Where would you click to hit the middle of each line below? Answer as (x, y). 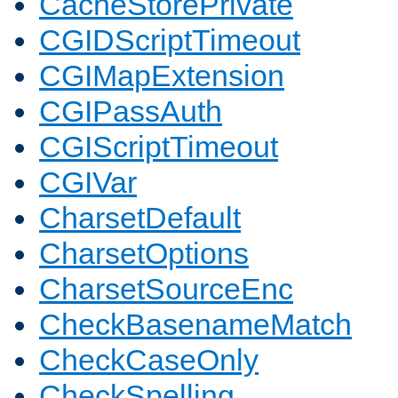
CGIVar (88, 183)
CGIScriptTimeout (159, 147)
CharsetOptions (144, 254)
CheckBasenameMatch (195, 325)
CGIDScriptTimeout (170, 40)
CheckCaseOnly (149, 360)
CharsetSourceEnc (166, 289)
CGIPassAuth (131, 111)
